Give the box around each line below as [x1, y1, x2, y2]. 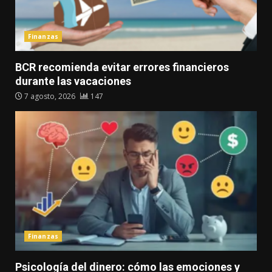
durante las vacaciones [15, 75, 131, 88]
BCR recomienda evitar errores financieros [15, 61, 229, 74]
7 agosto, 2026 [22, 91, 77, 102]
